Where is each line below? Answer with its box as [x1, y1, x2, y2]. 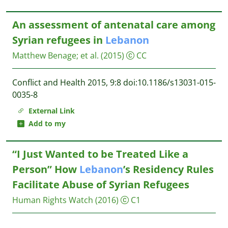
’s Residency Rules [123, 162, 214, 176]
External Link [24, 106, 75, 116]
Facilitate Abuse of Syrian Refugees [12, 178, 189, 191]
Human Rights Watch [12, 194, 93, 206]
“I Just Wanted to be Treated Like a [12, 147, 188, 161]
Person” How [12, 162, 79, 176]
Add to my [24, 119, 66, 128]
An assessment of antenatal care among [12, 18, 215, 32]
